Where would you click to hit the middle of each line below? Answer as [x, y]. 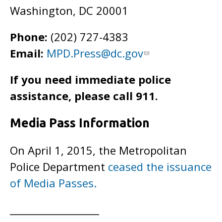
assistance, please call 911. [84, 96]
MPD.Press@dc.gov [95, 53]
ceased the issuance [160, 166]
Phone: [30, 37]
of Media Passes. [53, 183]
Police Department [59, 166]
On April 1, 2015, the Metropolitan [98, 150]
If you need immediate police [90, 79]
